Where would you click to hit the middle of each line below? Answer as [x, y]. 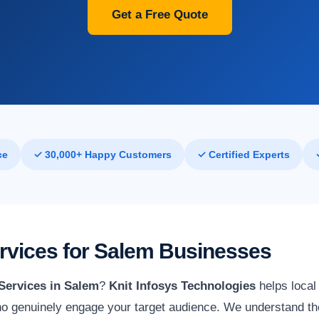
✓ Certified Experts [243, 154]
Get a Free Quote [159, 15]
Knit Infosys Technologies [182, 286]
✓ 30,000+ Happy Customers [102, 154]
